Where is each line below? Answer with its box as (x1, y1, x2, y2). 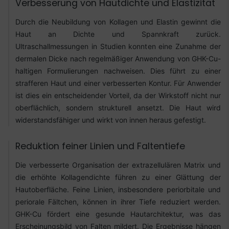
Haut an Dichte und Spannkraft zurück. (15, 29, 221, 38)
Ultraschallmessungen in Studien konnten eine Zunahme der (15, 41, 221, 51)
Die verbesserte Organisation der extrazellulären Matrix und (15, 161, 221, 170)
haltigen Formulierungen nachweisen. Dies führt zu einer (15, 66, 221, 75)
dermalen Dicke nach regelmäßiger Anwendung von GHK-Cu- (15, 54, 221, 63)
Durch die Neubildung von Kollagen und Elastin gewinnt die (15, 17, 221, 26)
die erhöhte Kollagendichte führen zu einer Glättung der (15, 173, 221, 182)
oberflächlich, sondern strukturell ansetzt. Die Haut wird (15, 103, 221, 112)
